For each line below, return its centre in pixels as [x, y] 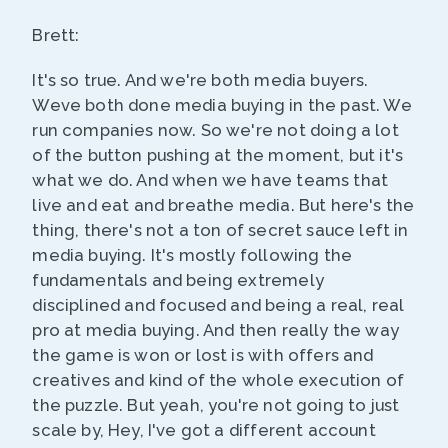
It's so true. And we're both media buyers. [200, 80]
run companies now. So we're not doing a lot [215, 130]
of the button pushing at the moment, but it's [218, 155]
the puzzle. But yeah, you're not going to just [216, 405]
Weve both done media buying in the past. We [222, 105]
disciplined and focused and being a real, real [218, 305]
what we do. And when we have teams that [210, 180]
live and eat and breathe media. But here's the [223, 205]
